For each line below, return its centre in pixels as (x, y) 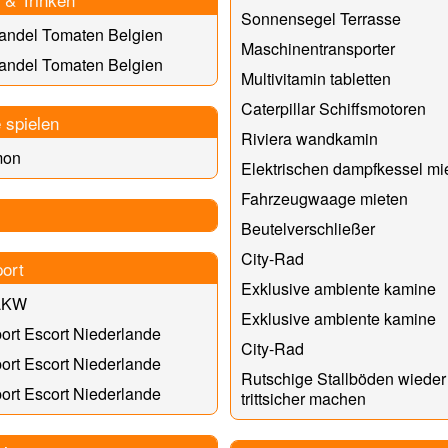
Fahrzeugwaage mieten (324, 198)
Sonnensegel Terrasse (320, 18)
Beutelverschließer (307, 228)
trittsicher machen (303, 398)
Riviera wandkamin (309, 138)
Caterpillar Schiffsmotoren (333, 108)
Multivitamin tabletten (315, 78)
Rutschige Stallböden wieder (343, 378)
